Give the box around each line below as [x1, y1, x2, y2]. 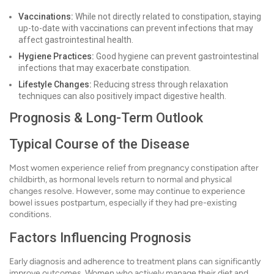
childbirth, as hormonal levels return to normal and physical [9, 174, 232, 185]
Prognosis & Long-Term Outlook [9, 110, 203, 126]
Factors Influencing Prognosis [9, 230, 191, 246]
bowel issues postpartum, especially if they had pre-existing [9, 198, 237, 209]
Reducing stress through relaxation [92, 80, 228, 90]
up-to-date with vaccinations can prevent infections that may [18, 23, 253, 34]
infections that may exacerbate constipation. [18, 63, 191, 73]
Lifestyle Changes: [18, 80, 92, 90]
